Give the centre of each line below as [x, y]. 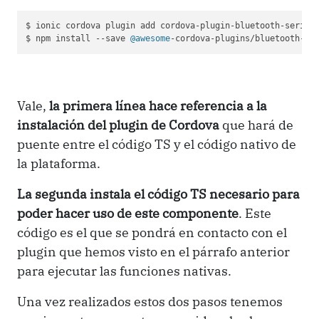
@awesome [151, 39]
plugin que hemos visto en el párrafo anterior [153, 251]
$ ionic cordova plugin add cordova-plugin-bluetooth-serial [171, 26]
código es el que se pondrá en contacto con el [152, 232]
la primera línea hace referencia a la [158, 105]
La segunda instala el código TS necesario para [158, 194]
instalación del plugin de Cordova [118, 125]
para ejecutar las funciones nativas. [124, 271]
